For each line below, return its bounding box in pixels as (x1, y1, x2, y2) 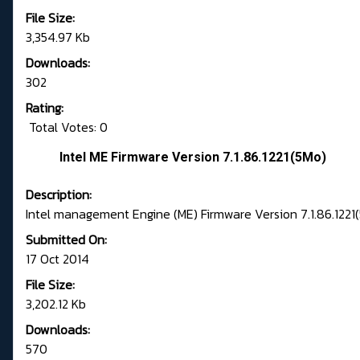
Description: (26, 185, 92, 205)
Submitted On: (26, 230, 107, 250)
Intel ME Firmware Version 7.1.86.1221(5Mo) (59, 149, 326, 166)
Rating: (26, 98, 63, 118)
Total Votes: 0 (26, 117, 108, 137)
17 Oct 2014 (26, 249, 89, 269)
